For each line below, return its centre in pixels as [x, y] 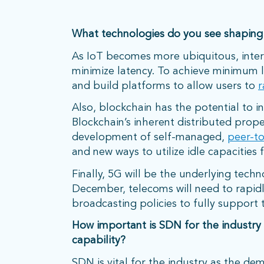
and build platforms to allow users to [165, 86]
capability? [99, 241]
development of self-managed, [150, 138]
